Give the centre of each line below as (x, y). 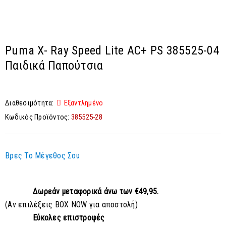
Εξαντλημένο (83, 103)
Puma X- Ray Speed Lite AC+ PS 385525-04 (112, 51)
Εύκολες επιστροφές (69, 218)
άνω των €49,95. (131, 192)
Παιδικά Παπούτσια (54, 66)
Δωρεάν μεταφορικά (68, 192)
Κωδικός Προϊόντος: (37, 117)
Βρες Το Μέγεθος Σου (42, 156)
